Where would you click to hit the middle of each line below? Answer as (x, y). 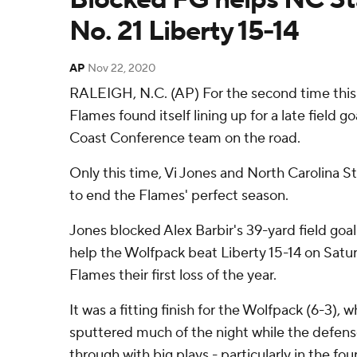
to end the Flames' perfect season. (179, 196)
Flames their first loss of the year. (173, 275)
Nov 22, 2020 (122, 69)
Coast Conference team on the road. (185, 138)
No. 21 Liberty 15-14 (184, 31)
